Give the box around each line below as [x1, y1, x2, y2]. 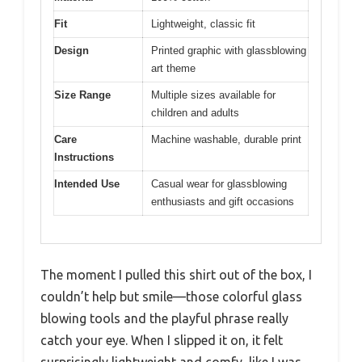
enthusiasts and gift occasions [151, 195, 294, 208]
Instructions [54, 150, 114, 163]
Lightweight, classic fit [151, 17, 255, 30]
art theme [151, 61, 196, 74]
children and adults [151, 106, 239, 119]
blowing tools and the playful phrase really [40, 311, 288, 326]
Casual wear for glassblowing [151, 177, 287, 190]
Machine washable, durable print [151, 133, 301, 145]
